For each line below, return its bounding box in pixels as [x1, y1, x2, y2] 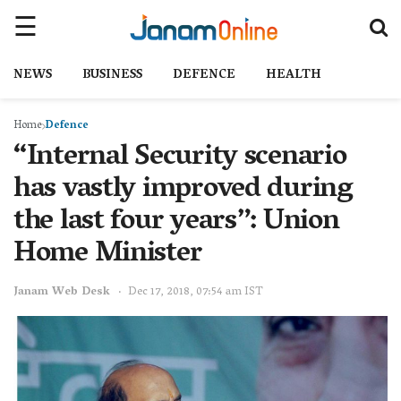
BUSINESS [82, 64, 142, 88]
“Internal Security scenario [13, 132, 346, 185]
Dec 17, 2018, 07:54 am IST [128, 280, 263, 303]
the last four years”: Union [13, 196, 339, 250]
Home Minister [13, 228, 202, 282]
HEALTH [266, 64, 321, 88]
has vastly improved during [13, 164, 353, 218]
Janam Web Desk [13, 280, 110, 303]
